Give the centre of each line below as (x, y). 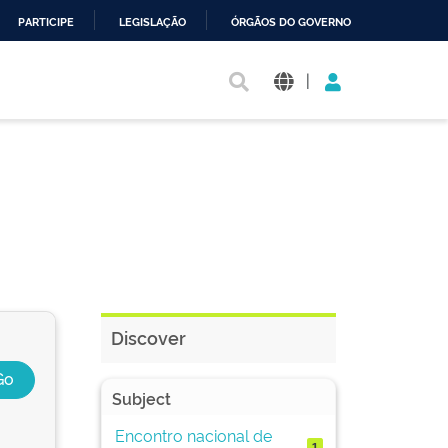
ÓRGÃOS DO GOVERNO (291, 22)
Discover (148, 337)
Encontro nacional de (193, 434)
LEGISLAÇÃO (152, 22)
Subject (141, 398)
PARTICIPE (46, 22)
